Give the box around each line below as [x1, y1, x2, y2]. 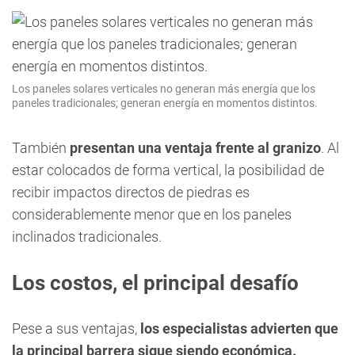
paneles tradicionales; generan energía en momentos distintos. [12, 97, 318, 109]
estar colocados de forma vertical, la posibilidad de [12, 162, 324, 178]
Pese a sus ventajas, [12, 320, 140, 337]
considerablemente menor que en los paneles [12, 206, 292, 223]
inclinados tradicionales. [12, 228, 162, 245]
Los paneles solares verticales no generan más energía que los [12, 82, 315, 95]
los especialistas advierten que [140, 320, 338, 337]
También [12, 139, 70, 156]
